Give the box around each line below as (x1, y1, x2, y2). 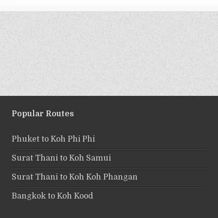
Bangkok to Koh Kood (12, 191, 93, 200)
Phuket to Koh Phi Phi (12, 134, 95, 144)
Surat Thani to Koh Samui (12, 153, 111, 163)
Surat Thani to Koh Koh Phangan (12, 172, 138, 182)
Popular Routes (12, 109, 74, 119)
